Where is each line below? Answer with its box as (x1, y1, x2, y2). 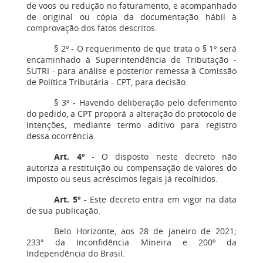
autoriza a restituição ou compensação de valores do (26, 162, 237, 173)
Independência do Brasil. (26, 248, 125, 259)
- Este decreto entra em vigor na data (80, 194, 237, 205)
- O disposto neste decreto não (84, 151, 237, 162)
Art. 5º (54, 194, 80, 205)
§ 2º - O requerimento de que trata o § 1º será (54, 43, 237, 54)
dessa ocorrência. (26, 130, 96, 141)
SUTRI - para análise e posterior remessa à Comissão (26, 65, 237, 76)
